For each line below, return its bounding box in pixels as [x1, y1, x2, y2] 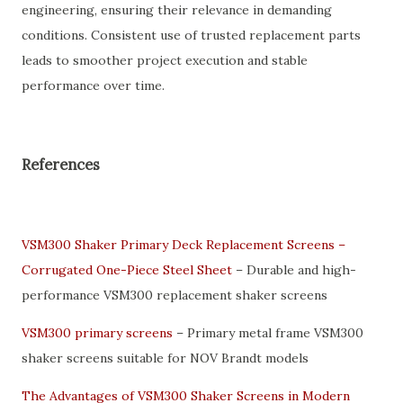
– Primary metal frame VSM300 [173, 324, 363, 341]
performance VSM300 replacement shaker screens [22, 286, 327, 303]
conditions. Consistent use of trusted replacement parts [22, 27, 361, 43]
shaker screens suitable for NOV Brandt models [22, 349, 309, 366]
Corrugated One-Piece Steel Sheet [22, 261, 232, 278]
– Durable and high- [232, 261, 356, 278]
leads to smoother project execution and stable [22, 52, 308, 68]
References [22, 156, 100, 175]
